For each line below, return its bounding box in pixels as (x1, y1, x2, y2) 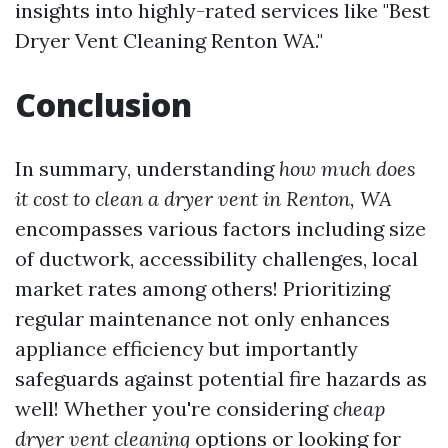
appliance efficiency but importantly (15, 336, 358, 362)
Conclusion (15, 83, 192, 127)
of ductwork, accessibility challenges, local (15, 246, 418, 272)
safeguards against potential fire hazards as (15, 366, 427, 392)
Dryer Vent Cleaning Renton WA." (15, 28, 323, 54)
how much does (279, 156, 416, 182)
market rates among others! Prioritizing (15, 276, 390, 302)
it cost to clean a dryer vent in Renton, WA (15, 186, 392, 212)
